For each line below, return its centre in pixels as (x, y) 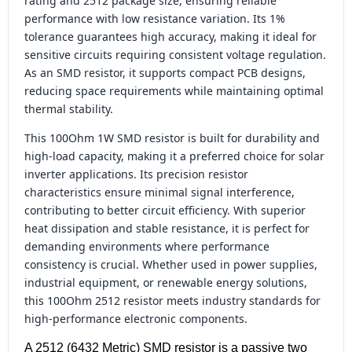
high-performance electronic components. (136, 319)
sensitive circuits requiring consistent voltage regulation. (175, 55)
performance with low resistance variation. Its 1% (155, 18)
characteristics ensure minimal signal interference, (159, 192)
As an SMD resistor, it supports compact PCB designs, (165, 73)
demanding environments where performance (147, 246)
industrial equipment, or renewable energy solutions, (166, 282)
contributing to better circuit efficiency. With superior (165, 210)
